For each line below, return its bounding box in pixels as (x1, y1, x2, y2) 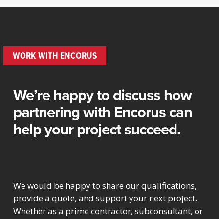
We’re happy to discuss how (13, 84, 192, 106)
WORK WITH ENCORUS (13, 48, 97, 63)
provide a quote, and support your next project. (13, 192, 197, 204)
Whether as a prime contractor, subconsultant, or (13, 205, 203, 217)
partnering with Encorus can (13, 101, 193, 123)
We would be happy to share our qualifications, (13, 179, 197, 191)
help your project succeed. (13, 118, 181, 140)
